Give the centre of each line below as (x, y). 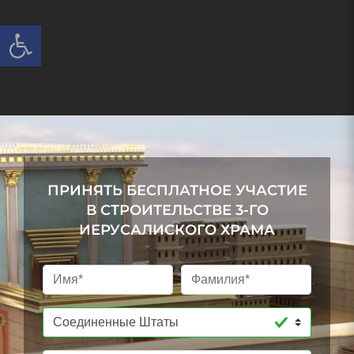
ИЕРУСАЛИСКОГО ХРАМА (177, 230)
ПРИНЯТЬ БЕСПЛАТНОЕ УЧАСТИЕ (177, 191)
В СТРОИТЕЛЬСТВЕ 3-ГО (177, 211)
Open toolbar (91, 32)
